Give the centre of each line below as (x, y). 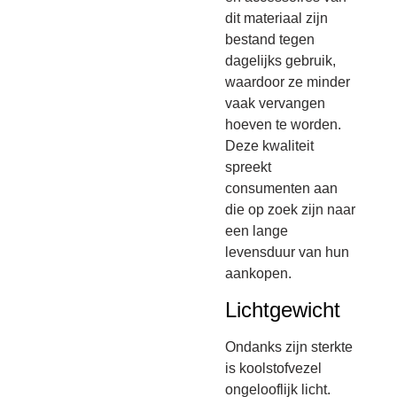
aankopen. (259, 274)
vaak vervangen (276, 104)
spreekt (249, 167)
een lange (257, 231)
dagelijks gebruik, (281, 61)
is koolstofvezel (274, 368)
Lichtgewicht (283, 309)
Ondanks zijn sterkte (289, 346)
